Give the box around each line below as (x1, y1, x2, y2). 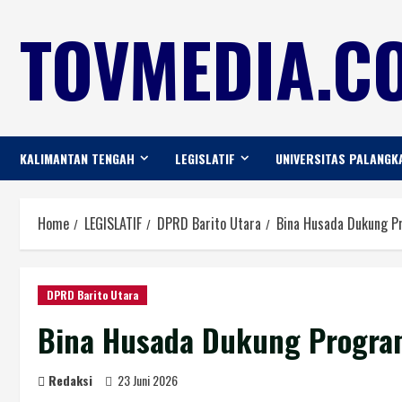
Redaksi (48, 371, 92, 389)
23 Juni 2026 (115, 371, 180, 389)
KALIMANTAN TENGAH (20, 149, 135, 168)
